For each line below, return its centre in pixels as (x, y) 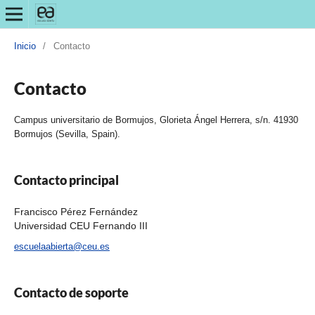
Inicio (25, 46)
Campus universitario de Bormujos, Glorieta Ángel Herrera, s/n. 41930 (156, 120)
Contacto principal (66, 180)
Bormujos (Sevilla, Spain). (67, 134)
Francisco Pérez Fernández (76, 211)
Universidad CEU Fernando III (81, 225)
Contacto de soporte (71, 292)
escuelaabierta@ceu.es (62, 246)
